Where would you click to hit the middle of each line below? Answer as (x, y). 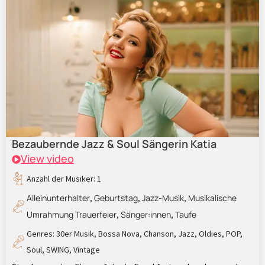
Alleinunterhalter (58, 198)
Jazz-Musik (163, 198)
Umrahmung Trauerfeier (72, 214)
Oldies (210, 233)
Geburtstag (116, 198)
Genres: (41, 233)
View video (47, 158)
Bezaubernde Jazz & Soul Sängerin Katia (114, 143)
